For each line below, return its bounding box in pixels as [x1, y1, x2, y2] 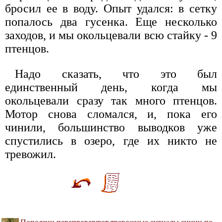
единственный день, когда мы [5, 81, 217, 94]
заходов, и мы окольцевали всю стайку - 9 [5, 29, 217, 42]
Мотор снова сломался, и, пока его [5, 108, 217, 121]
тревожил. [5, 148, 56, 161]
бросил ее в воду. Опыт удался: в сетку [5, 2, 217, 15]
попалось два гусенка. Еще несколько [5, 15, 217, 29]
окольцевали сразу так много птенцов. [5, 94, 217, 108]
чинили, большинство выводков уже [5, 121, 217, 134]
